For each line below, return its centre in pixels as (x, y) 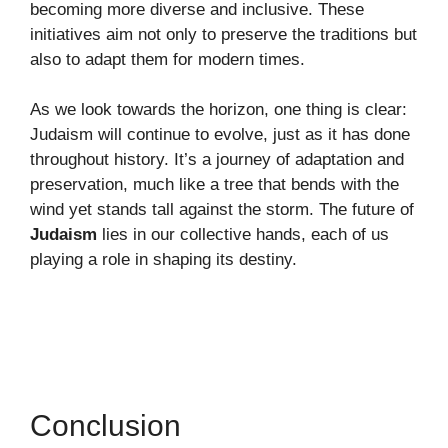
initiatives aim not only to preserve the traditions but (223, 34)
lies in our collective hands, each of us (243, 235)
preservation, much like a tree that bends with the (214, 185)
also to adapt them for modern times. (167, 59)
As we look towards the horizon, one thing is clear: (218, 110)
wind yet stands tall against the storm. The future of (222, 210)
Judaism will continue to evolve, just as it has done (220, 135)
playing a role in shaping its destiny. (163, 260)
